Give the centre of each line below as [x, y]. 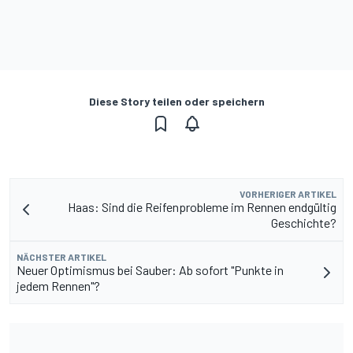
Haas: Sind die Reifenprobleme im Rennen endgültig [202, 207]
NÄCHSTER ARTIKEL [61, 257]
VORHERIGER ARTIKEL [288, 194]
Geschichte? [304, 223]
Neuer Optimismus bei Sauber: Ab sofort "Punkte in [150, 270]
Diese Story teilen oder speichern [176, 102]
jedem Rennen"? [58, 286]
